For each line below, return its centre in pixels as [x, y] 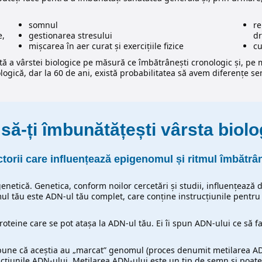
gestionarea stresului [70, 36]
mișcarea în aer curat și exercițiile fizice [106, 46]
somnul [43, 25]
